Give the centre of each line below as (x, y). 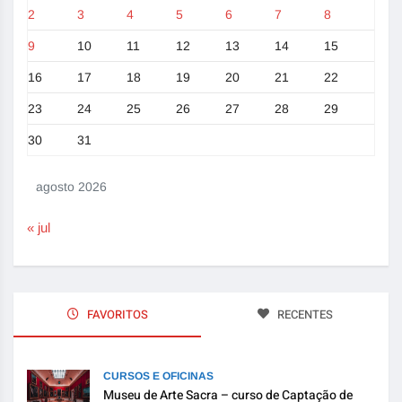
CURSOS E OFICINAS (158, 376)
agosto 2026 (71, 186)
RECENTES (303, 314)
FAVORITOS (116, 314)
